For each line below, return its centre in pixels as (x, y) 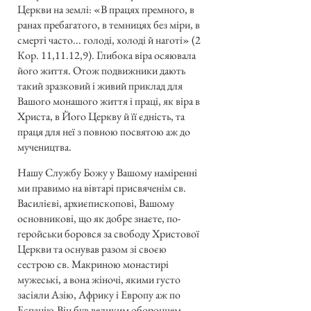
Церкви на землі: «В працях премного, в (106, 10)
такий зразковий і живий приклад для (100, 86)
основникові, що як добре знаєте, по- (99, 218)
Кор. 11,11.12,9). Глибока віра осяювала (107, 56)
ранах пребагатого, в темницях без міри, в (109, 25)
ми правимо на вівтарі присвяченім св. (102, 187)
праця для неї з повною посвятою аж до (104, 132)
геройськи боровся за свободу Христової (108, 233)
